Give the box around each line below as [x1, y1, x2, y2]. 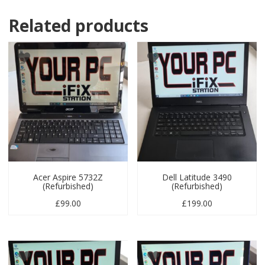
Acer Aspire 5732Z [33, 171, 103, 183]
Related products [8, 14, 148, 37]
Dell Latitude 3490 [162, 171, 232, 183]
